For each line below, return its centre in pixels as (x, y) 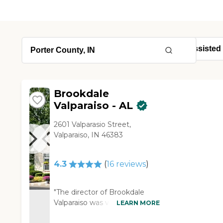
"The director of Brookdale (99, 192)
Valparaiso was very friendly (100, 203)
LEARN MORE (138, 203)
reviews (130, 164)
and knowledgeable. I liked (100, 213)
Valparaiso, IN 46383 (88, 135)
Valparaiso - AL (93, 106)
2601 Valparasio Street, (92, 125)
